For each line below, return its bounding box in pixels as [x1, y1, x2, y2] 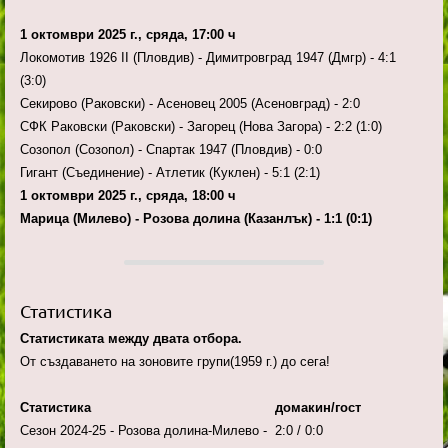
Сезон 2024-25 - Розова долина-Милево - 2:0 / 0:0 [20, 423, 323, 439]
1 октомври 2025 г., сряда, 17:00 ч [20, 27, 236, 43]
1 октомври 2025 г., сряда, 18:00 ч [20, 188, 236, 204]
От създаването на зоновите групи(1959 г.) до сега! [20, 354, 330, 370]
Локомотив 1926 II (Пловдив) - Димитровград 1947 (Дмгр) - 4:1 [20, 50, 396, 66]
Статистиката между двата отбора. [20, 331, 242, 347]
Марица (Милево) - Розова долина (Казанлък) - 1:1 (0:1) [20, 211, 372, 227]
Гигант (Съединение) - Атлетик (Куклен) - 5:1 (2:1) [20, 165, 324, 181]
